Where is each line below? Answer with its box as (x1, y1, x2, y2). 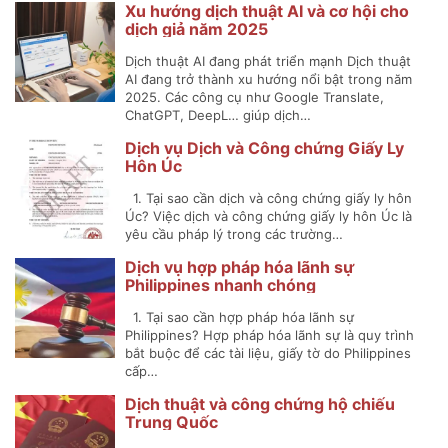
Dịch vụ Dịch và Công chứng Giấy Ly (125, 137, 404, 158)
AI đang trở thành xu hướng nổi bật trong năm (125, 70, 412, 87)
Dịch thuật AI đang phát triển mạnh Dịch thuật (125, 52, 411, 69)
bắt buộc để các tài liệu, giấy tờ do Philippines (125, 344, 411, 361)
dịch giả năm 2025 (125, 18, 268, 39)
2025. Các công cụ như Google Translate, (125, 88, 384, 105)
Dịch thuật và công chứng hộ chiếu (125, 393, 395, 414)
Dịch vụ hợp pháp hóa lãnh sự (125, 256, 354, 277)
